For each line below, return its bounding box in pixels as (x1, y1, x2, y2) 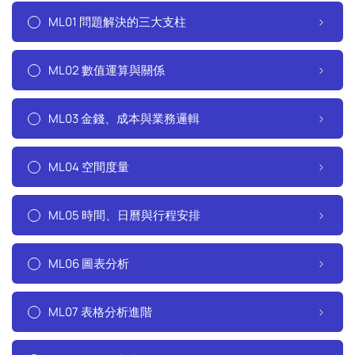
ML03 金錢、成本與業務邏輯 (48, 110, 200, 127)
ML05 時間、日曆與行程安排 (48, 207, 200, 223)
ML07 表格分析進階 (48, 303, 152, 320)
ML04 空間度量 (48, 158, 129, 175)
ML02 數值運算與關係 (48, 62, 165, 78)
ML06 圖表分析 (48, 255, 129, 272)
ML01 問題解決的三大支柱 (48, 13, 186, 30)
